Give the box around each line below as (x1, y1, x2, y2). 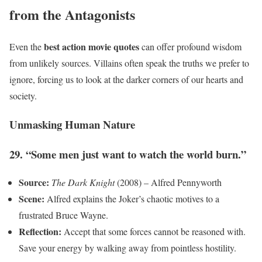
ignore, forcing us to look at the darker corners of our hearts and (9, 73, 243, 86)
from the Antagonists (9, 4, 135, 25)
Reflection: (19, 225, 61, 239)
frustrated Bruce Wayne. (19, 209, 108, 222)
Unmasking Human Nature (9, 116, 135, 132)
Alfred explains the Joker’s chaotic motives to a (44, 192, 219, 205)
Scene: (19, 192, 44, 206)
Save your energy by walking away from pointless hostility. (19, 242, 236, 254)
